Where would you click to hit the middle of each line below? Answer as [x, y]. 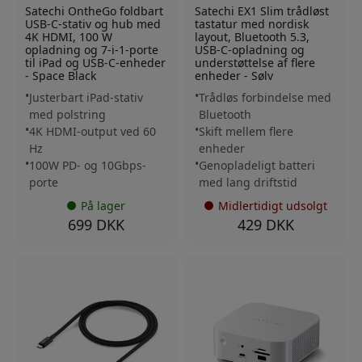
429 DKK [266, 224]
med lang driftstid [248, 182]
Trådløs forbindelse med [265, 97]
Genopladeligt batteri [257, 165]
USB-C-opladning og [250, 49]
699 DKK [96, 224]
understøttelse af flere [255, 62]
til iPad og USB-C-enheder [95, 62]
